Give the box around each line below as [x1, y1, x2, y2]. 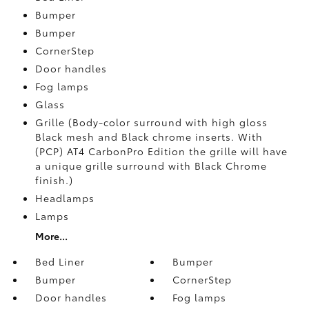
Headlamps [34, 190, 94, 205]
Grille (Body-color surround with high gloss [34, 114, 268, 129]
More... [34, 228, 68, 243]
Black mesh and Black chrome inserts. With [34, 129, 263, 143]
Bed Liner [34, 254, 85, 268]
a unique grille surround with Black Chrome [34, 158, 267, 172]
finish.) [34, 172, 73, 187]
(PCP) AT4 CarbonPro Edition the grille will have [34, 143, 288, 158]
